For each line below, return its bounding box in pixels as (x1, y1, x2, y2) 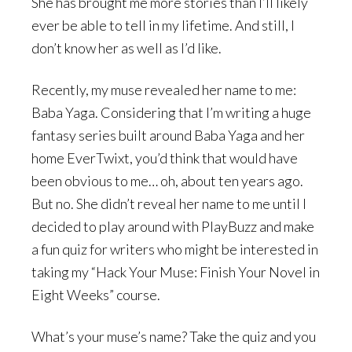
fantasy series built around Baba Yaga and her (31, 126, 305, 145)
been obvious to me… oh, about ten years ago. (31, 172, 303, 190)
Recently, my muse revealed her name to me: (31, 81, 296, 99)
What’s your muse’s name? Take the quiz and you (31, 328, 316, 346)
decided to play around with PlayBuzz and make (31, 218, 314, 236)
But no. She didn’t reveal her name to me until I (31, 195, 306, 213)
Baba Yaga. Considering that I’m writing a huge (31, 104, 311, 122)
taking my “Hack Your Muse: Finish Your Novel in (31, 263, 320, 281)
